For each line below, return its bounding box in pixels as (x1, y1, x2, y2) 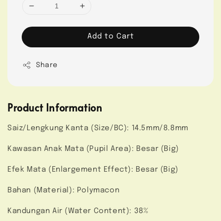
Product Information (7, 100, 103, 114)
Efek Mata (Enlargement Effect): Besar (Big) (7, 166, 179, 174)
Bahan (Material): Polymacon (7, 186, 120, 195)
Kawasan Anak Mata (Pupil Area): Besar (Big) (7, 145, 179, 153)
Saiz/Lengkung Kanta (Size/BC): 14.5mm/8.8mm (7, 124, 188, 133)
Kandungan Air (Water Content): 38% (7, 207, 148, 216)
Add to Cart (87, 32, 134, 40)
